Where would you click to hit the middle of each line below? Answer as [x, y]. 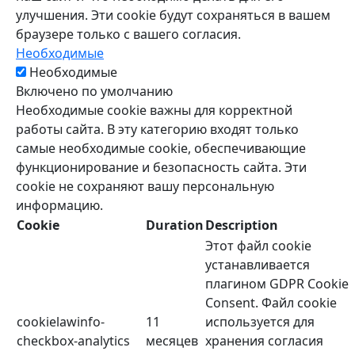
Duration [175, 225]
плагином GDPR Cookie [277, 284]
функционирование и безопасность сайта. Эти [161, 168]
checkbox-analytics [73, 341]
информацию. [59, 206]
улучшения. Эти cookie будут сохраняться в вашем [173, 15]
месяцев [172, 341]
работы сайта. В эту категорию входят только [157, 130]
